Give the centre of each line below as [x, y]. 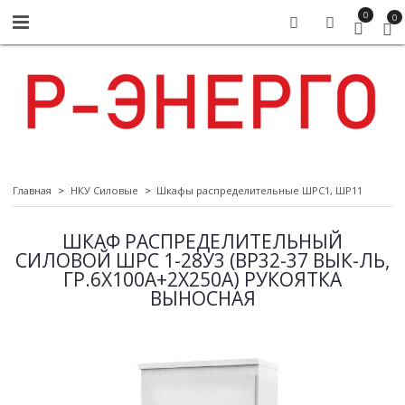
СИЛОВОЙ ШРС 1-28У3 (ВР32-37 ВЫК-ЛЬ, [202, 261]
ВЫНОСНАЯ [202, 299]
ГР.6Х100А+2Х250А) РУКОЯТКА [202, 280]
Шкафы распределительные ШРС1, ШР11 [259, 191]
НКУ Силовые [104, 191]
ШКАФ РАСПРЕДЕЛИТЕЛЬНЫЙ [202, 242]
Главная [32, 191]
